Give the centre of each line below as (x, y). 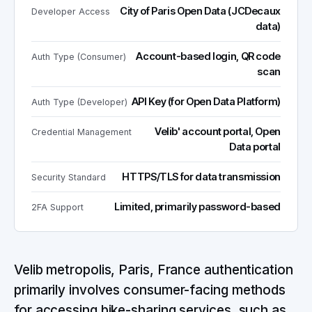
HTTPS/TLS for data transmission (201, 177)
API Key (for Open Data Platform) (206, 102)
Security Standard (69, 177)
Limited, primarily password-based (197, 207)
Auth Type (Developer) (79, 102)
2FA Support (57, 207)
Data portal (255, 147)
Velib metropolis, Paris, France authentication (154, 270)
